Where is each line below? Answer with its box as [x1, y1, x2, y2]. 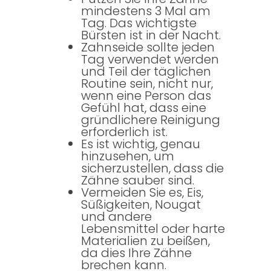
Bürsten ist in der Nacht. [80, 27, 221, 44]
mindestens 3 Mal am [80, 2, 211, 19]
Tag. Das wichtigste [80, 15, 197, 31]
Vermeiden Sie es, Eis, [80, 184, 203, 201]
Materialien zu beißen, [80, 232, 210, 249]
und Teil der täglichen [80, 63, 211, 80]
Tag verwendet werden [80, 51, 219, 68]
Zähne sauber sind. [80, 172, 194, 189]
